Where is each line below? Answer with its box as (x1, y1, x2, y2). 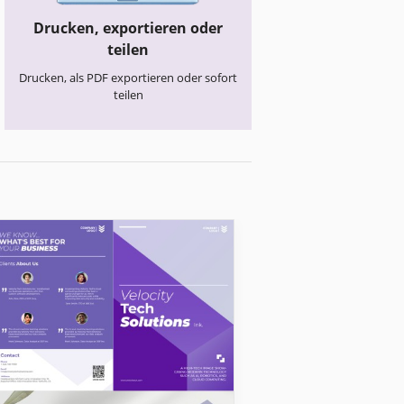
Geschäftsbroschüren (278, 206, 391, 222)
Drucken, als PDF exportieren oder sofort (19, 69, 238, 87)
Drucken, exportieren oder (33, 18, 224, 39)
